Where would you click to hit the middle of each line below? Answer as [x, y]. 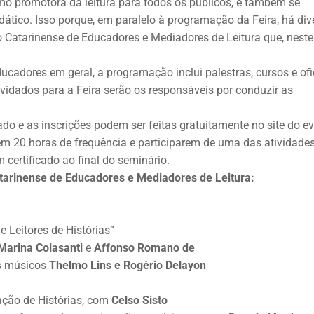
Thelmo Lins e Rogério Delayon [128, 265]
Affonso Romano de [151, 247]
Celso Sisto [139, 300]
